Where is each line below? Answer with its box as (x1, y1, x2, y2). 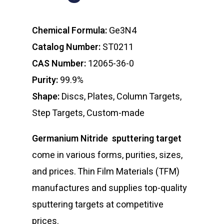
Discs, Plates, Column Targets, (61, 90, 182, 104)
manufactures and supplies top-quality (32, 181, 187, 195)
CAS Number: (32, 57, 88, 71)
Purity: (32, 73, 60, 87)
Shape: (32, 90, 62, 104)
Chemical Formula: (32, 24, 109, 38)
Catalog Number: (32, 40, 103, 54)
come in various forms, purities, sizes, (32, 148, 183, 162)
